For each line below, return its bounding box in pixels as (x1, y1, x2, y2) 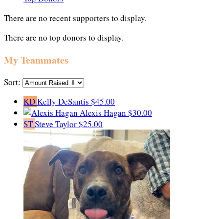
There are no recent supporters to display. (4, 12, 147, 23)
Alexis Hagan (80, 107, 128, 119)
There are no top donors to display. (4, 31, 124, 43)
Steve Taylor (35, 118, 79, 130)
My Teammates (4, 52, 68, 67)
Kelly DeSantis (37, 96, 91, 108)
